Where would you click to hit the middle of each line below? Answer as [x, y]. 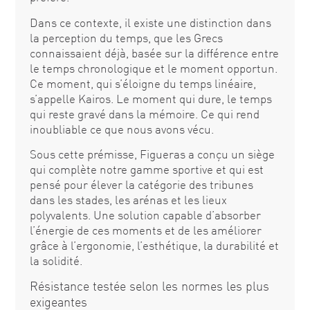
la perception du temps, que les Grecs [126, 37]
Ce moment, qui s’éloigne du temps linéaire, [143, 83]
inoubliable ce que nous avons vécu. [121, 129]
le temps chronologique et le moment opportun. [153, 68]
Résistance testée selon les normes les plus [149, 286]
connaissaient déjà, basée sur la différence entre [154, 53]
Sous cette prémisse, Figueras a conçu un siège [152, 154]
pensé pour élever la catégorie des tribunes [141, 184]
